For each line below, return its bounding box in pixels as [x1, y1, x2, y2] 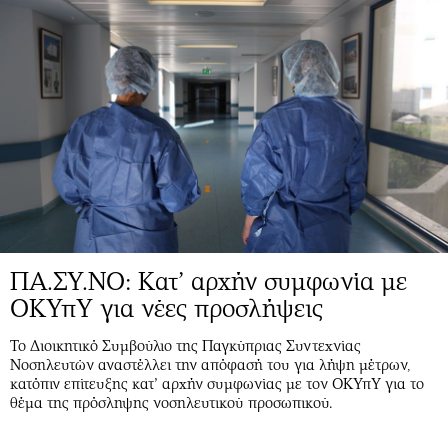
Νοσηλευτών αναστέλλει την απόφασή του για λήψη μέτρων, [10, 355, 410, 374]
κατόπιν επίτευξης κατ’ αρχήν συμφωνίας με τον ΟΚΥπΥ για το [10, 374, 424, 393]
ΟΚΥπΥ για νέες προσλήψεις [10, 293, 323, 323]
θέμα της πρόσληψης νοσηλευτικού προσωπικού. [10, 393, 333, 412]
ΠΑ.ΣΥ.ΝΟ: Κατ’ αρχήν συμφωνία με [10, 266, 407, 296]
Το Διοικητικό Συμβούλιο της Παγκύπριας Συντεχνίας [10, 336, 361, 355]
